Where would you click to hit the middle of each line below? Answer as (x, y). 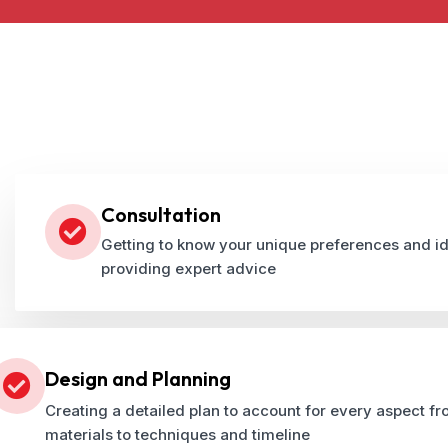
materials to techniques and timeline (177, 434)
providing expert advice (188, 269)
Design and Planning (138, 378)
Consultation (161, 215)
